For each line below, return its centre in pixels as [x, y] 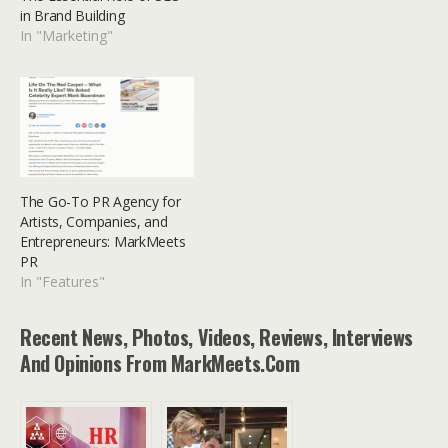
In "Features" [62, 281]
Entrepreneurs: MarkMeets [103, 241]
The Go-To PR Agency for [100, 201]
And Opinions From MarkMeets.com [160, 362]
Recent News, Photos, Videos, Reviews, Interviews [216, 336]
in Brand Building [72, 16]
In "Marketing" [66, 36]
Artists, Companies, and [94, 221]
